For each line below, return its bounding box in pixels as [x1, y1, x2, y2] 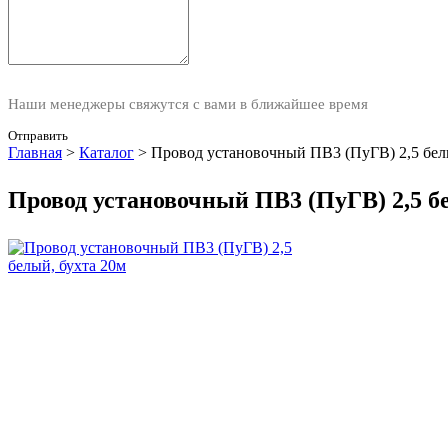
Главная [8, 144, 62, 161]
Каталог [79, 144, 134, 161]
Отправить [8, 128, 68, 143]
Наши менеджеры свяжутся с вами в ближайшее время [8, 96, 368, 112]
